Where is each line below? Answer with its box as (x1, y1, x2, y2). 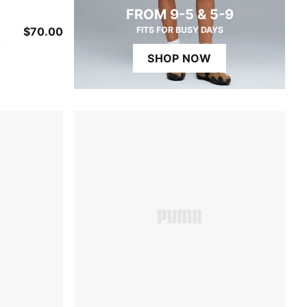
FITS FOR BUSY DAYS (136, 25, 223, 35)
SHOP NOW (147, 51, 212, 65)
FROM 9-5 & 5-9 (125, 6, 234, 23)
